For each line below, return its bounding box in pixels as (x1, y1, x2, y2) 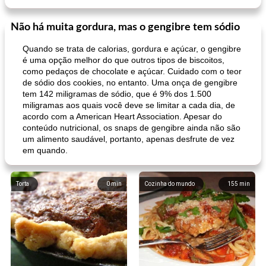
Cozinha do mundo (144, 180, 195, 187)
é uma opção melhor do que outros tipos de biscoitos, (23, 55, 224, 65)
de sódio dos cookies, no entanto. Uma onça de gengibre (23, 78, 237, 87)
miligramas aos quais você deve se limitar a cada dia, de (23, 100, 235, 110)
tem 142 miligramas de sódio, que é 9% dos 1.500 (23, 89, 211, 99)
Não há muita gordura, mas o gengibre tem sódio (11, 22, 240, 33)
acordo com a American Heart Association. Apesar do (23, 112, 222, 121)
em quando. (23, 145, 68, 155)
